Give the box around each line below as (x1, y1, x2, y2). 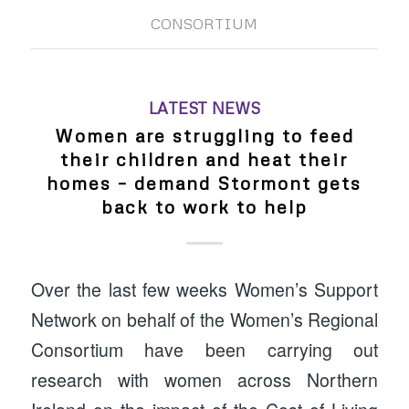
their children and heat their (60, 148, 349, 171)
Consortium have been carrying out (30, 337, 379, 363)
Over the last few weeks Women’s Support (30, 277, 379, 303)
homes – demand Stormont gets (47, 172, 362, 194)
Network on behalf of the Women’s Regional (30, 307, 379, 333)
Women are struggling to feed (54, 124, 354, 147)
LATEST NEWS (148, 98, 260, 119)
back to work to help (100, 195, 308, 218)
